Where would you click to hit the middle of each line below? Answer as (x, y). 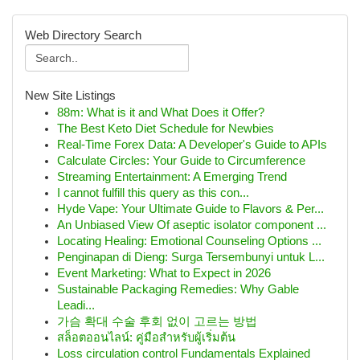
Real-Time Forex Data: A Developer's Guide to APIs (192, 145)
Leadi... (76, 305)
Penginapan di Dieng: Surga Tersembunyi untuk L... (191, 257)
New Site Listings (70, 96)
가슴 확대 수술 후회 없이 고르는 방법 (157, 321)
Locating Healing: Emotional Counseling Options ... (189, 241)
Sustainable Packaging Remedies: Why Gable (178, 289)
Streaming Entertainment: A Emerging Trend (172, 177)
